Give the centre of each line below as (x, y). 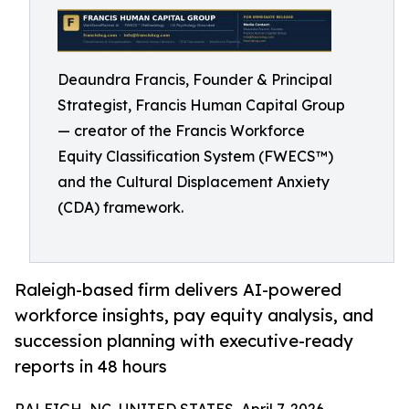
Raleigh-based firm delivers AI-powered (178, 290)
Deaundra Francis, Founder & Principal (195, 79)
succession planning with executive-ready (184, 341)
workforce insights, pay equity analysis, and (194, 315)
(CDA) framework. (121, 207)
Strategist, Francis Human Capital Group (201, 105)
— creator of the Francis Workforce (181, 131)
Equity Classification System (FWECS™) (195, 156)
